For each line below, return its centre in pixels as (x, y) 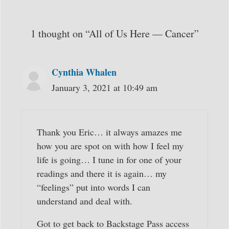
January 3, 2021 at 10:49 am (105, 88)
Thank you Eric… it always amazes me (109, 132)
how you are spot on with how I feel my (110, 146)
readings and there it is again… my (102, 174)
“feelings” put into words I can (94, 187)
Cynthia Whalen (84, 72)
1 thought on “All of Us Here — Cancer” (114, 34)
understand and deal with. (85, 201)
